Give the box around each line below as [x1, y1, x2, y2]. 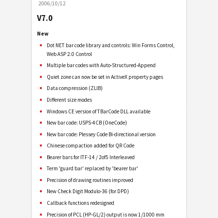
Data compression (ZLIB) [47, 85, 103, 92]
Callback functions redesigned [47, 200, 115, 207]
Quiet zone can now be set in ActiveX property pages [47, 73, 163, 80]
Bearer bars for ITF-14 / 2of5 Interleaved [47, 153, 135, 161]
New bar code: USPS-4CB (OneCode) [47, 119, 127, 127]
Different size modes [47, 96, 92, 103]
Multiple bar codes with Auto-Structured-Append [47, 62, 156, 69]
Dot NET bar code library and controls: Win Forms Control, [47, 41, 175, 49]
